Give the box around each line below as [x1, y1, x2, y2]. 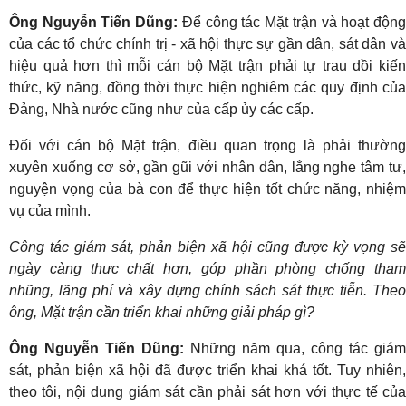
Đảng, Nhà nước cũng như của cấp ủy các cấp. [9, 101, 314, 117]
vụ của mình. [9, 202, 91, 218]
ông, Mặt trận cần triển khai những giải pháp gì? [9, 304, 314, 320]
